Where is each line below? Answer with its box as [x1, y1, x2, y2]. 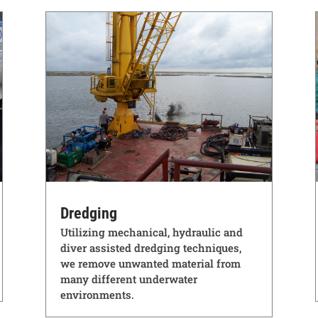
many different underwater [60, 271, 197, 286]
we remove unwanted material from [60, 256, 241, 270]
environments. [60, 287, 134, 302]
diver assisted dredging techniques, [60, 240, 241, 255]
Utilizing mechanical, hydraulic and [60, 224, 243, 239]
